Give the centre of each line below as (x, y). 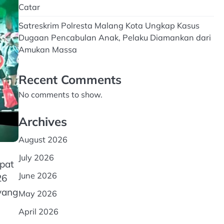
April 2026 (38, 211)
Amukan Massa (47, 49)
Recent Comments (70, 79)
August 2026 (43, 139)
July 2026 (36, 157)
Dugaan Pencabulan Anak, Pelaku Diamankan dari (114, 37)
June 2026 (37, 175)
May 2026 (37, 193)
